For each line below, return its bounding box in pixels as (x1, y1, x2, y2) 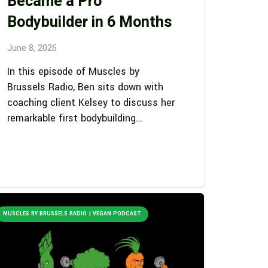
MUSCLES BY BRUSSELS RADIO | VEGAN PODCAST (3, 209, 142, 218)
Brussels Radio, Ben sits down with (7, 80, 164, 94)
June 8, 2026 (7, 42, 57, 54)
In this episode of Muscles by (7, 64, 140, 78)
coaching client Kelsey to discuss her (7, 95, 175, 109)
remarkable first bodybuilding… (7, 111, 143, 125)
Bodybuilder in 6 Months (7, 11, 173, 34)
